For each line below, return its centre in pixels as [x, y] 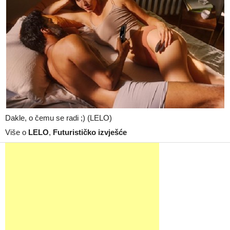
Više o [17, 132]
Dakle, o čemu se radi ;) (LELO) [59, 118]
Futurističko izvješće [90, 132]
